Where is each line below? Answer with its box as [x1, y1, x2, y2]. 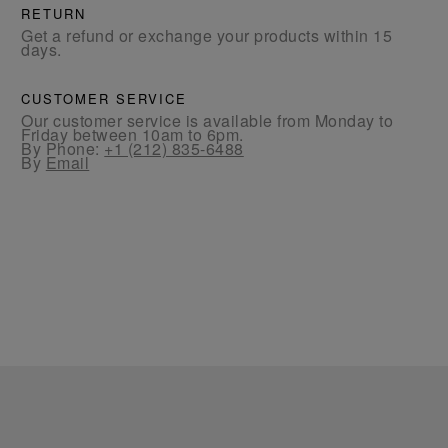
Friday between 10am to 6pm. [21, 122, 244, 146]
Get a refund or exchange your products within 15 [21, 23, 393, 47]
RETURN [21, 3, 87, 23]
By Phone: [21, 136, 105, 160]
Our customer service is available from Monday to [21, 108, 394, 132]
